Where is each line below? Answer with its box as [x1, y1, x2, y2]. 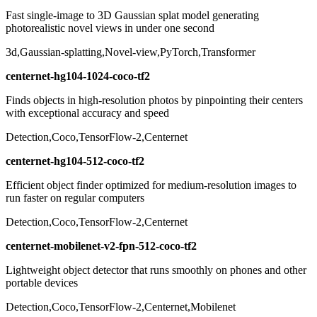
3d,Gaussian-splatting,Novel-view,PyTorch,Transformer [6, 46, 255, 59]
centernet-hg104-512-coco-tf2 [6, 155, 144, 168]
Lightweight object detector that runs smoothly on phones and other [6, 264, 306, 277]
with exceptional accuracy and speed [6, 107, 169, 120]
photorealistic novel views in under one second [6, 22, 214, 35]
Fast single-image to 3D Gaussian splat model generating [6, 9, 259, 22]
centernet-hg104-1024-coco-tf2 [6, 70, 150, 83]
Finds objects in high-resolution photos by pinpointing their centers [6, 94, 303, 107]
